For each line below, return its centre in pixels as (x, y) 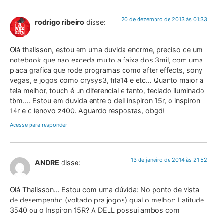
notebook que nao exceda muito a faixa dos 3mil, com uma (106, 60)
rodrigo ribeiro (60, 22)
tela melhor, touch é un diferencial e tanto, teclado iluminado (107, 90)
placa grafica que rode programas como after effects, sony (106, 70)
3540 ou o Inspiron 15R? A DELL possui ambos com (95, 210)
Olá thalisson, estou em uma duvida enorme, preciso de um (106, 49)
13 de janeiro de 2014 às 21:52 (169, 160)
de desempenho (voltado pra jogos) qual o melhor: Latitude (107, 200)
